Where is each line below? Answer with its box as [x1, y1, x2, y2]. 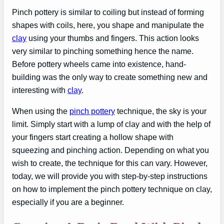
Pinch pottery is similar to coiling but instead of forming [12, 7, 204, 17]
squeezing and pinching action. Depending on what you [12, 145, 209, 155]
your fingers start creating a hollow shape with [12, 132, 173, 142]
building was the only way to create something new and [12, 72, 207, 82]
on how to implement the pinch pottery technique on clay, [12, 184, 212, 194]
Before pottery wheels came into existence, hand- [12, 59, 186, 69]
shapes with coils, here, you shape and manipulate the [12, 20, 204, 30]
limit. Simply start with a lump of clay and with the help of [12, 119, 210, 129]
